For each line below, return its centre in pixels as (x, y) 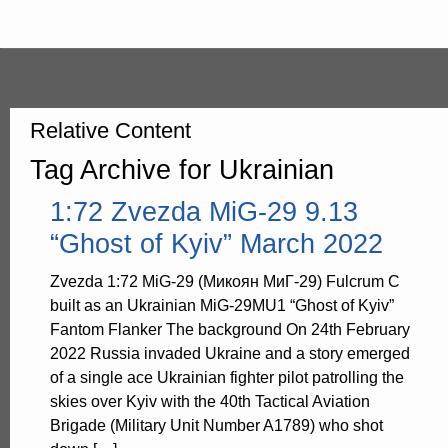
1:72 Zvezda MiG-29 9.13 (204, 211)
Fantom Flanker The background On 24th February (230, 329)
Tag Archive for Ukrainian (182, 169)
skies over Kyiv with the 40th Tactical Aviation (210, 401)
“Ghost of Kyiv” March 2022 (217, 243)
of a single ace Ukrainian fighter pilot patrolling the (227, 377)
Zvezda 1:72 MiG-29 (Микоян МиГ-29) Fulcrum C (225, 281)
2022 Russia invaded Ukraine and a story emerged (230, 353)
